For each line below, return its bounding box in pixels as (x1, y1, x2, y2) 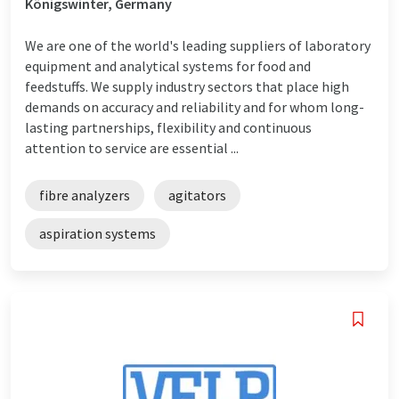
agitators (168, 185, 226, 204)
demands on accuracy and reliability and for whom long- (25, 97, 364, 116)
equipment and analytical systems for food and (25, 56, 311, 75)
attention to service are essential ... (25, 138, 239, 157)
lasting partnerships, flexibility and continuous (25, 118, 312, 136)
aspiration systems (39, 224, 156, 242)
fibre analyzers (39, 185, 130, 204)
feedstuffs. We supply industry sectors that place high (25, 77, 349, 95)
